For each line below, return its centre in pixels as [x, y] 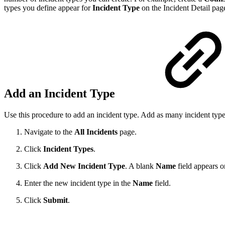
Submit [55, 200]
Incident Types [68, 149]
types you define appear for [48, 8]
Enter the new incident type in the [78, 183]
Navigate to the [49, 132]
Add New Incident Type [84, 166]
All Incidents [97, 132]
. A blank [140, 166]
